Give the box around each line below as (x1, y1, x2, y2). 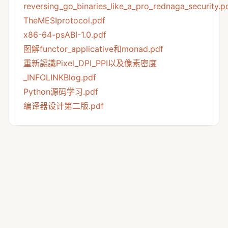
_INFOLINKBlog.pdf (23, 72, 96, 83)
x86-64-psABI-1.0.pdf (23, 30, 106, 40)
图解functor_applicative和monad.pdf (23, 44, 163, 54)
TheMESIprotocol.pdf (23, 15, 105, 26)
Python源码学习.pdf (23, 87, 98, 97)
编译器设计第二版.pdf (23, 101, 104, 111)
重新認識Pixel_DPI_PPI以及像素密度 (23, 58, 157, 69)
